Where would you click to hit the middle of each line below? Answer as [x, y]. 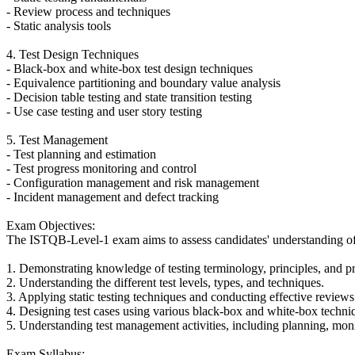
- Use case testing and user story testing [104, 111]
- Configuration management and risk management [133, 182]
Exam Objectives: [51, 225]
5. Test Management [57, 139]
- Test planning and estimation [81, 154]
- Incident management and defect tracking [113, 197]
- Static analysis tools [59, 25]
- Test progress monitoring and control [101, 168]
